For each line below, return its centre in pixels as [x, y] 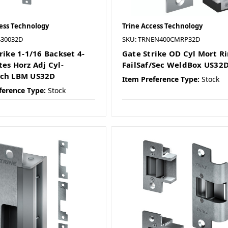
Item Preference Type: [161, 79]
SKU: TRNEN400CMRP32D [161, 39]
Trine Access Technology [162, 26]
